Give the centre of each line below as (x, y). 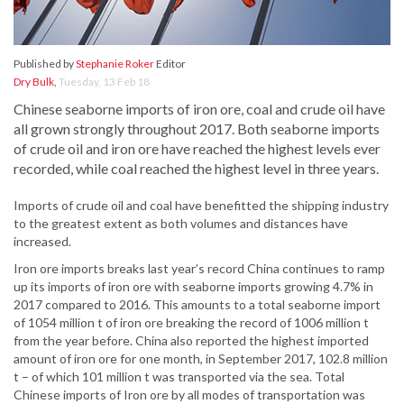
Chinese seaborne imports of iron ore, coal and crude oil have (199, 109)
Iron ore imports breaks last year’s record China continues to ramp (199, 269)
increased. (42, 242)
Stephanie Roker (115, 64)
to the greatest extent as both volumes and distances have (181, 224)
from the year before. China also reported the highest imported (191, 341)
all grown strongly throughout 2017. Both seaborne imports (197, 129)
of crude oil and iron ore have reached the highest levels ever (197, 149)
